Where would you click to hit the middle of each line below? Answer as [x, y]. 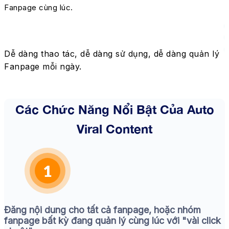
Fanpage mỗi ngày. [43, 67]
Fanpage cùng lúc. [39, 8]
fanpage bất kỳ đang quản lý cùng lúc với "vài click [112, 221]
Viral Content [114, 128]
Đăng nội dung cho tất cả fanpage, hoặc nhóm [102, 210]
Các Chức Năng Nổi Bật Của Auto [114, 108]
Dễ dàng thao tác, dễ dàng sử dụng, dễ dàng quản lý [112, 54]
